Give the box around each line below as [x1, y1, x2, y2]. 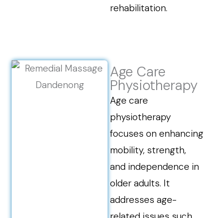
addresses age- [110, 194, 177, 206]
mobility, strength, [110, 144, 186, 156]
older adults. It [110, 177, 170, 189]
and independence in [110, 161, 200, 173]
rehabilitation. [110, 2, 168, 14]
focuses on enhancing [110, 127, 204, 140]
